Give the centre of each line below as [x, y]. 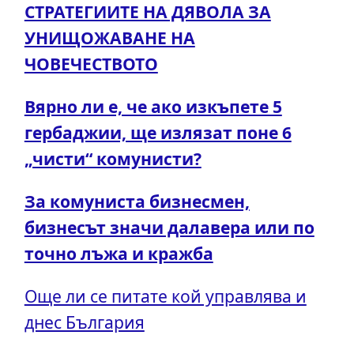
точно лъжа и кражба [119, 254]
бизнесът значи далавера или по [169, 228]
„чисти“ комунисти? [113, 158]
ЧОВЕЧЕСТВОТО [91, 63]
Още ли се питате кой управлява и [165, 296]
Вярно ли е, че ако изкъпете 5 [153, 106]
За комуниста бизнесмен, [137, 201]
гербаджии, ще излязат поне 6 [158, 132]
